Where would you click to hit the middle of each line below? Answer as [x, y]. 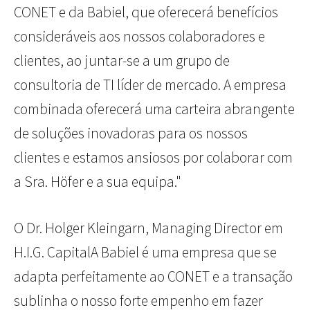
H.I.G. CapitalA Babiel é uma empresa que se [145, 253]
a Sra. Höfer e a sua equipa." [98, 182]
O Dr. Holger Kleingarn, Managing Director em [148, 228]
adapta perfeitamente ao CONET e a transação [153, 277]
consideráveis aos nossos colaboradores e [139, 37]
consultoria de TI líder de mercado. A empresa [150, 85]
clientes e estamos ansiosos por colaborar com [153, 158]
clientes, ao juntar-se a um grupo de [122, 61]
